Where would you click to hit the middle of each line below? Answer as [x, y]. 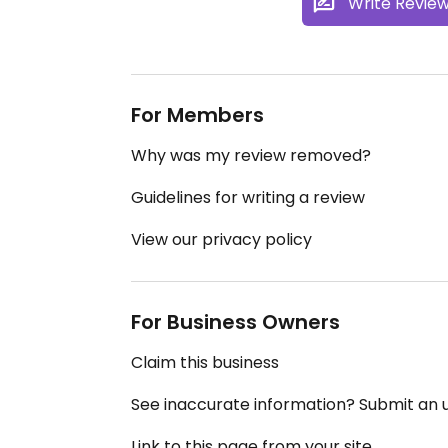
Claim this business [205, 363]
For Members [197, 115]
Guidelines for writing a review [248, 198]
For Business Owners [235, 322]
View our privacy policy [221, 240]
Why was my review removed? [251, 156]
